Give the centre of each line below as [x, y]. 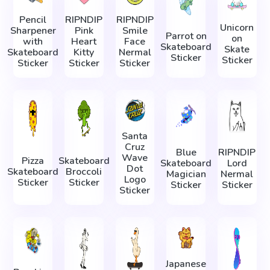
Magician [186, 174]
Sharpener [33, 30]
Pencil [33, 20]
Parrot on [186, 36]
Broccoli [84, 171]
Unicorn [237, 28]
